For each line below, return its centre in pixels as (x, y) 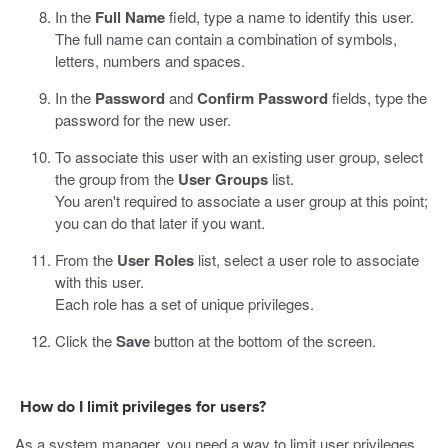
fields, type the (377, 97)
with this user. (99, 281)
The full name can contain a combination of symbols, (226, 38)
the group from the (116, 178)
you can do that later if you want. (160, 222)
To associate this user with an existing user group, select (239, 156)
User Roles (155, 260)
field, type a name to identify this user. (289, 16)
